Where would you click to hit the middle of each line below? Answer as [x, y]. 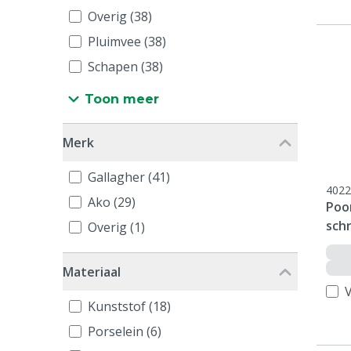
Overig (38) [120, 16]
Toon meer [122, 99]
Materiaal [92, 272]
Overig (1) [116, 227]
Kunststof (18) [129, 306]
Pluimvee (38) [127, 42]
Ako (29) [112, 202]
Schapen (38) [125, 67]
